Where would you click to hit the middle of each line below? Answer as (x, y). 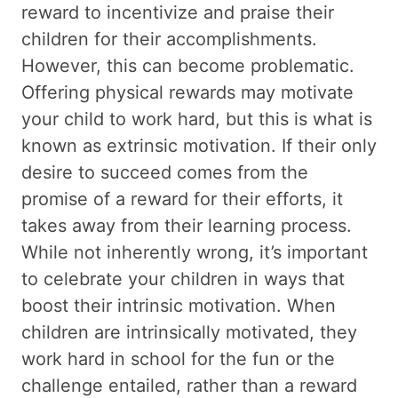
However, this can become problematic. (188, 66)
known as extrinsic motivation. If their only (199, 146)
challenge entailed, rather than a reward (189, 386)
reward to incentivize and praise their (178, 12)
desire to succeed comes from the (165, 172)
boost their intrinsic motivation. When (179, 306)
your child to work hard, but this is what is (197, 119)
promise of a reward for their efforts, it (182, 199)
